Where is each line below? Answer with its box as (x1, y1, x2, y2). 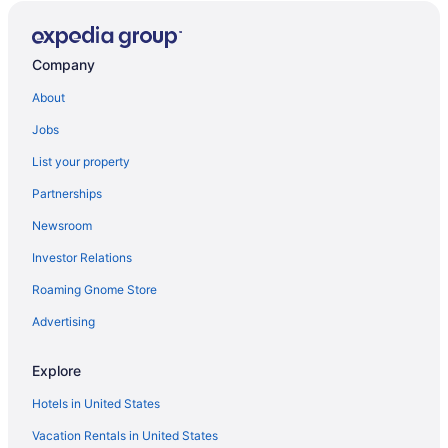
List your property (32, 153, 130, 169)
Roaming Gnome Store (32, 281, 157, 297)
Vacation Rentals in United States (32, 427, 218, 443)
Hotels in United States (32, 395, 160, 411)
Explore (32, 361, 81, 379)
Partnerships (32, 185, 102, 201)
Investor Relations (32, 249, 132, 265)
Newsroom (32, 217, 92, 233)
